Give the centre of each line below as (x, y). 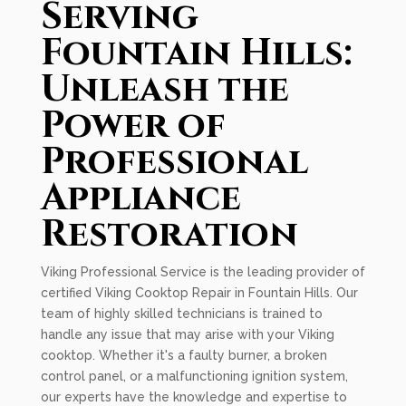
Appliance (140, 198)
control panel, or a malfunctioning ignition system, (194, 376)
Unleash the (164, 90)
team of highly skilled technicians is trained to (181, 314)
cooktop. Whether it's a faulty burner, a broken (184, 355)
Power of (133, 126)
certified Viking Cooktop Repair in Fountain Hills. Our (199, 293)
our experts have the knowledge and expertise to (193, 397)
